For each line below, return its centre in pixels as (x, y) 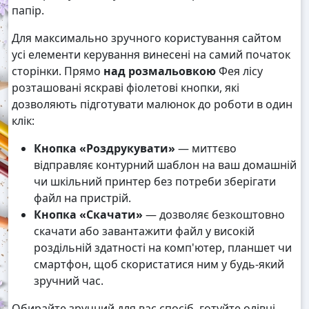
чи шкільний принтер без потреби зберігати (155, 182)
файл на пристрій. (82, 198)
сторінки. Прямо (58, 71)
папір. (28, 11)
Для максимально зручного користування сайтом (147, 38)
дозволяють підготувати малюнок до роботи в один (152, 104)
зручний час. (69, 281)
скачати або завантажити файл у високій (144, 231)
